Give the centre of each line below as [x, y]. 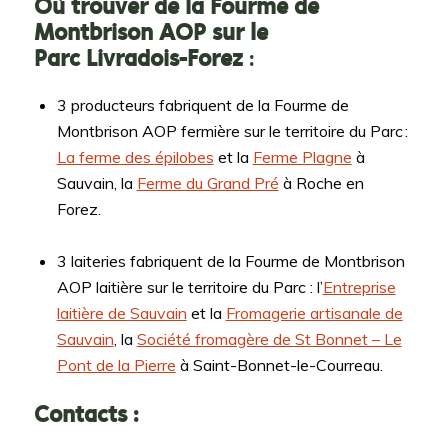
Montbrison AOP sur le [150, 31]
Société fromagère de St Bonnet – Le [269, 338]
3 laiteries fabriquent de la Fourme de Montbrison [230, 260]
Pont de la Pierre [116, 364]
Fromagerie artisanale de [314, 312]
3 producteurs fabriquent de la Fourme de [202, 105]
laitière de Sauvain [121, 312]
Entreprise [359, 286]
